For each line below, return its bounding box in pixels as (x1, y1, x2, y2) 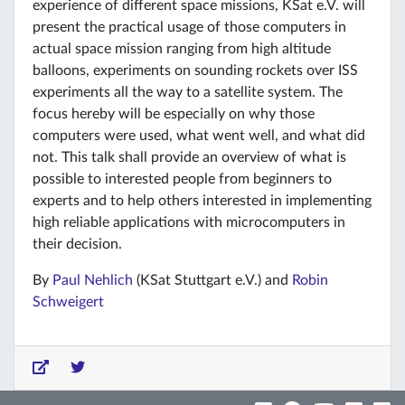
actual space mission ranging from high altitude (33, 41, 331, 56)
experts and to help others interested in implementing (33, 193, 372, 208)
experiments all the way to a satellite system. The (33, 84, 343, 99)
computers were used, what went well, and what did (33, 127, 365, 143)
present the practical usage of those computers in (33, 19, 346, 34)
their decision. (33, 236, 122, 251)
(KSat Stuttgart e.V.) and (133, 272, 292, 287)
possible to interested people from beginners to (33, 171, 332, 186)
